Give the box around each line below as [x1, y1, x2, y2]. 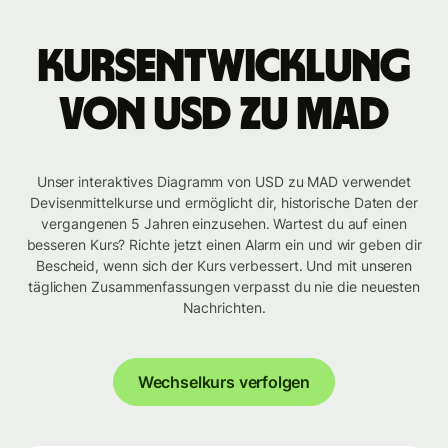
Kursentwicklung [37, 44, 411, 91]
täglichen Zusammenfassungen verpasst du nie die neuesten [27, 278, 421, 296]
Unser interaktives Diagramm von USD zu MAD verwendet [36, 173, 412, 191]
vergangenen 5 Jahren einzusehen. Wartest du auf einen [41, 215, 407, 233]
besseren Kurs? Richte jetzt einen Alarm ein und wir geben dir [26, 236, 422, 254]
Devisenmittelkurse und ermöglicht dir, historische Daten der [30, 194, 418, 212]
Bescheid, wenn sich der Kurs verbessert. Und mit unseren [35, 257, 413, 275]
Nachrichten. [182, 299, 266, 317]
